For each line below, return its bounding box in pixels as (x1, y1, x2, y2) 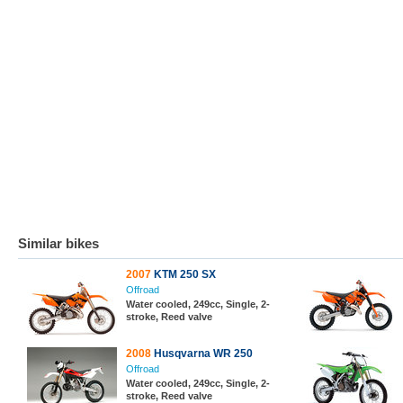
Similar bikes (18, 236, 99, 251)
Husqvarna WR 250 (151, 347, 253, 360)
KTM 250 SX (151, 268, 216, 281)
